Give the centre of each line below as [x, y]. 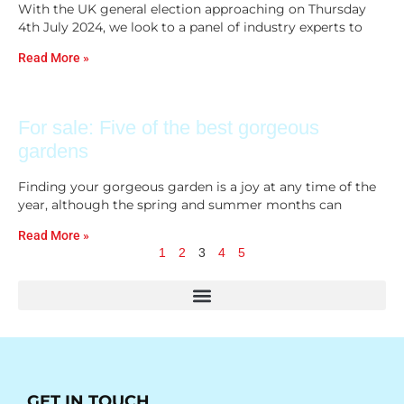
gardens [53, 151]
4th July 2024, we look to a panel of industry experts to [190, 27]
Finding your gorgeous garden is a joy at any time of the [197, 187]
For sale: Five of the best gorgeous [169, 128]
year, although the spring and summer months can [180, 205]
